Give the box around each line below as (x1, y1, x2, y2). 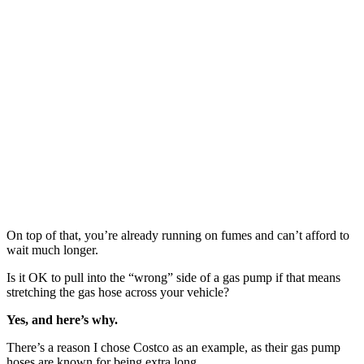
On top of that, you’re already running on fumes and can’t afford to (6, 227, 349, 242)
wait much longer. (6, 242, 98, 257)
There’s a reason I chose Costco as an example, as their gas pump (6, 340, 340, 354)
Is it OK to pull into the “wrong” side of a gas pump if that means (6, 270, 340, 284)
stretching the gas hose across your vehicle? (6, 284, 229, 299)
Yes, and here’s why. (6, 312, 118, 327)
